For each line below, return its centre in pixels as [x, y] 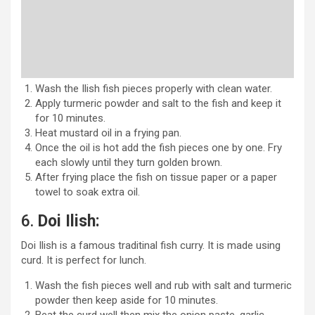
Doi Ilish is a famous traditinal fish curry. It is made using [151, 245]
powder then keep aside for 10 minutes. [127, 300]
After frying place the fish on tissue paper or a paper [156, 177]
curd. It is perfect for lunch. [84, 260]
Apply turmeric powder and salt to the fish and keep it [158, 103]
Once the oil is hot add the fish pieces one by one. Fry [159, 147]
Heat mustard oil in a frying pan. [108, 133]
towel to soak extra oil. [88, 192]
